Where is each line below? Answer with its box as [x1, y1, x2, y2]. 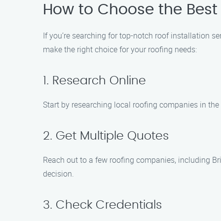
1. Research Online [43, 75, 146, 87]
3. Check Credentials [43, 199, 162, 211]
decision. [43, 168, 74, 179]
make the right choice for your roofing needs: [43, 44, 197, 55]
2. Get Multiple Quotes [43, 130, 169, 142]
